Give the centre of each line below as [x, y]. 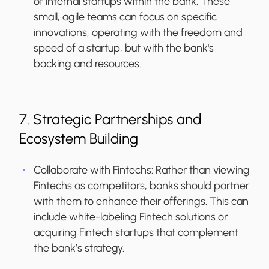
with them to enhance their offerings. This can [141, 201]
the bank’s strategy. [79, 248]
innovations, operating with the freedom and [138, 33]
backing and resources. [87, 64]
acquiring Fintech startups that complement [136, 233]
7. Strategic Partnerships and [110, 119]
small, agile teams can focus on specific [125, 17]
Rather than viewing [203, 170]
